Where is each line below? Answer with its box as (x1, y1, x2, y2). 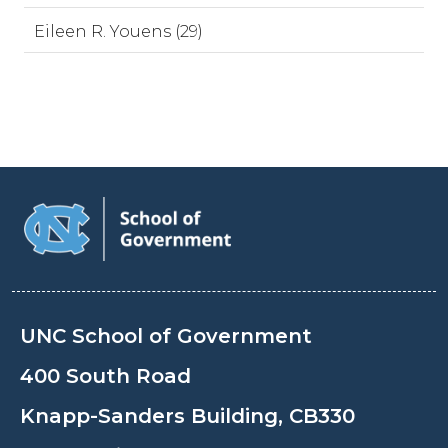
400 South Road (20, 364, 191, 388)
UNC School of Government (20, 324, 312, 348)
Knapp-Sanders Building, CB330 (20, 404, 355, 428)
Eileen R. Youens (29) (34, 22, 203, 41)
